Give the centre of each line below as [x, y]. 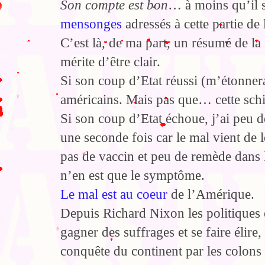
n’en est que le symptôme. [132, 175]
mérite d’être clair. [110, 62]
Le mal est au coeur [114, 194]
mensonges [91, 24]
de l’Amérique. [211, 194]
